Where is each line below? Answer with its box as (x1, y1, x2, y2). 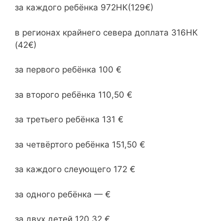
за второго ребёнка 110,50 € (15, 89, 132, 100)
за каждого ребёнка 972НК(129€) (15, 2, 153, 12)
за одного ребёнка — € (15, 189, 110, 199)
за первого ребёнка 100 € (15, 65, 121, 74)
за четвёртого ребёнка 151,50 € (15, 139, 145, 149)
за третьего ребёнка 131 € (15, 114, 123, 124)
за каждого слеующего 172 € (15, 164, 135, 174)
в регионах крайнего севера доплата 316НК (15, 27, 198, 37)
